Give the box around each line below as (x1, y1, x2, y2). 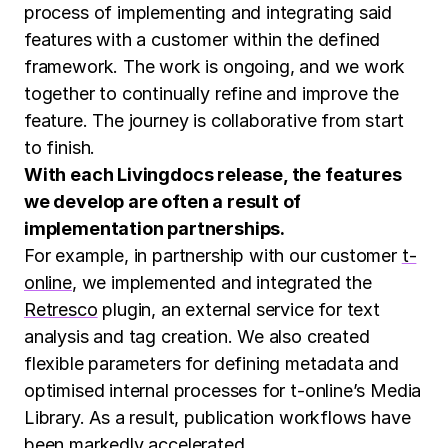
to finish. (24, 136, 96, 158)
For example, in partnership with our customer (24, 244, 402, 266)
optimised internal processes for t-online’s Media (24, 379, 422, 401)
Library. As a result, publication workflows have (24, 406, 411, 428)
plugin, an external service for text (97, 298, 380, 320)
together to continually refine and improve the (24, 82, 399, 104)
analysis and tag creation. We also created (24, 325, 370, 347)
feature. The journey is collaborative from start (24, 109, 404, 131)
